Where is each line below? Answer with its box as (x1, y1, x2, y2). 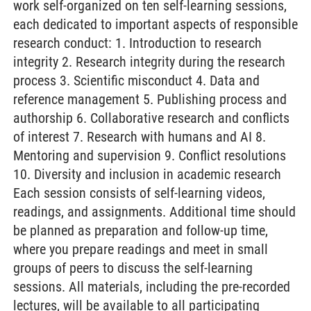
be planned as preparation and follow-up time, (13, 222, 268, 239)
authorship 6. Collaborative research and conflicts (13, 110, 289, 126)
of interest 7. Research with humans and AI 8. (13, 128, 266, 145)
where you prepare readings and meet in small (13, 241, 268, 258)
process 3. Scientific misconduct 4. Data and (13, 72, 260, 89)
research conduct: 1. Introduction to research (13, 35, 262, 51)
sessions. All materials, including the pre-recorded (13, 278, 290, 295)
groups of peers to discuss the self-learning (13, 260, 253, 276)
